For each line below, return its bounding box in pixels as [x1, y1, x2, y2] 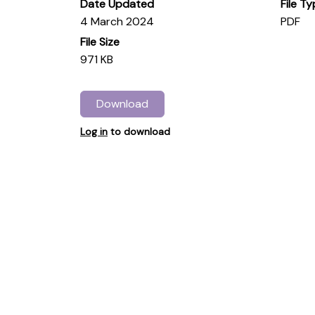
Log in [80, 125, 108, 139]
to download [108, 125, 170, 139]
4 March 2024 [80, 13, 154, 29]
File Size [80, 34, 120, 49]
